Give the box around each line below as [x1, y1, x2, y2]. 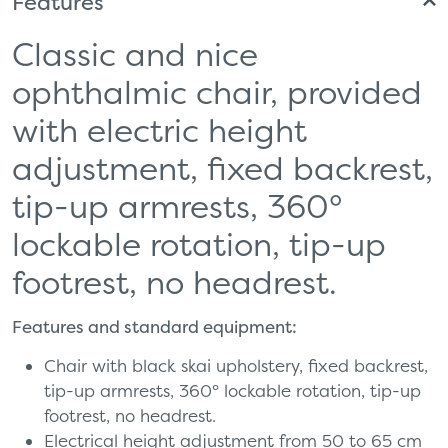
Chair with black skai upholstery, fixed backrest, [44, 354, 428, 376]
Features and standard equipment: [12, 315, 297, 338]
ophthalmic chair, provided [12, 71, 422, 112]
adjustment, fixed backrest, [12, 147, 433, 188]
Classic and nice [12, 33, 258, 74]
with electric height [12, 109, 307, 150]
